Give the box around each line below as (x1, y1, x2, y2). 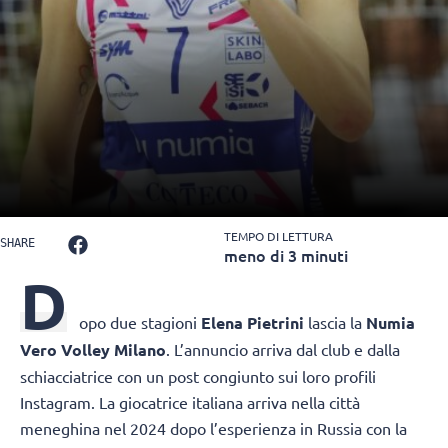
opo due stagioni (79, 312, 201, 333)
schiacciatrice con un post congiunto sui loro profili (20, 366, 376, 387)
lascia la (304, 312, 366, 333)
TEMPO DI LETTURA (224, 228, 333, 245)
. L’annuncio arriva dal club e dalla (166, 339, 400, 360)
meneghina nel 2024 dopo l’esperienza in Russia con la (20, 418, 407, 439)
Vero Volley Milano (20, 339, 166, 361)
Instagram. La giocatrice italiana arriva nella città (20, 392, 360, 413)
